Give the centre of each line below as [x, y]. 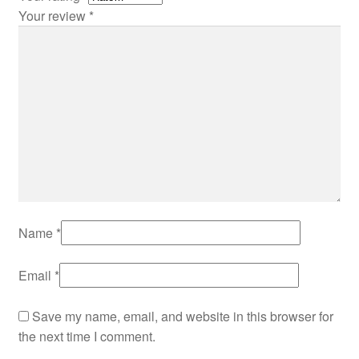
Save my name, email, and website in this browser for [182, 316]
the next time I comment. [87, 336]
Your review [53, 16]
